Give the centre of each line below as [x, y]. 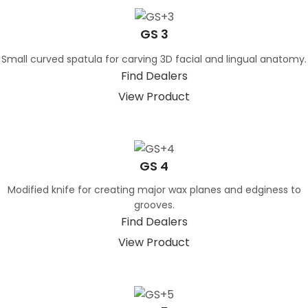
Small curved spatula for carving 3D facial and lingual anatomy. [154, 59]
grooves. [154, 205]
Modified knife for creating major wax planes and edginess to [154, 189]
